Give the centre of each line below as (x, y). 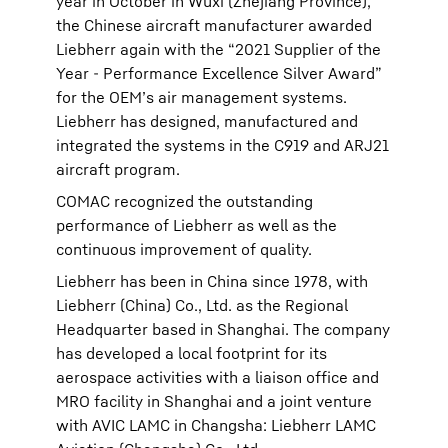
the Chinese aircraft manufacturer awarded (214, 25)
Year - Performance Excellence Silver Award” (219, 73)
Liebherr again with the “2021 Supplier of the (218, 49)
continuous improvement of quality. (184, 249)
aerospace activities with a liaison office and (217, 377)
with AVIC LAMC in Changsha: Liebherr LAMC (216, 425)
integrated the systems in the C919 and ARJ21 (222, 145)
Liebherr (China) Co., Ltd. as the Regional (202, 305)
